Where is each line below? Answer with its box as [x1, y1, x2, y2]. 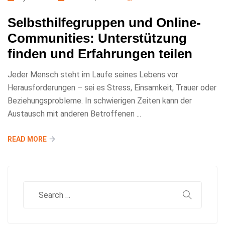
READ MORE [8, 135, 47, 143]
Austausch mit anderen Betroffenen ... [8, 109, 141, 119]
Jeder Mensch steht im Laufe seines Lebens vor [8, 70, 178, 79]
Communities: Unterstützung [8, 31, 187, 46]
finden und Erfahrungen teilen [8, 46, 192, 61]
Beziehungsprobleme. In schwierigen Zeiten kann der [8, 96, 192, 105]
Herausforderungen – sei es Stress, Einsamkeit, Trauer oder [8, 83, 216, 92]
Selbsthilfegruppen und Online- [8, 15, 201, 30]
